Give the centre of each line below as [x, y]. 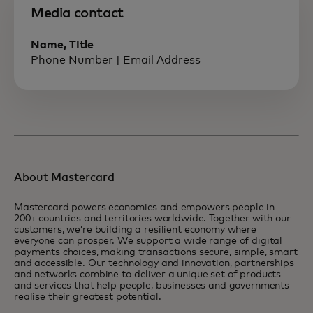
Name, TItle [62, 45]
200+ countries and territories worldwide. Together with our [152, 219]
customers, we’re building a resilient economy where [135, 230]
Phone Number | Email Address [116, 60]
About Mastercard [64, 177]
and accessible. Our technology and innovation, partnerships [154, 263]
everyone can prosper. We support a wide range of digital [148, 241]
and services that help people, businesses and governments [152, 286]
